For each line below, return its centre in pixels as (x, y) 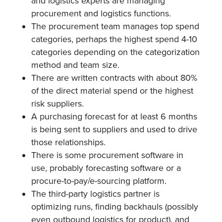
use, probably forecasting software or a (106, 168)
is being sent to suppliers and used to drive (114, 129)
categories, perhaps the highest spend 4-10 (114, 39)
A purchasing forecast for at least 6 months (114, 116)
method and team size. (75, 65)
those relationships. (68, 142)
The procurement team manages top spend (115, 26)
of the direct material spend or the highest (112, 90)
